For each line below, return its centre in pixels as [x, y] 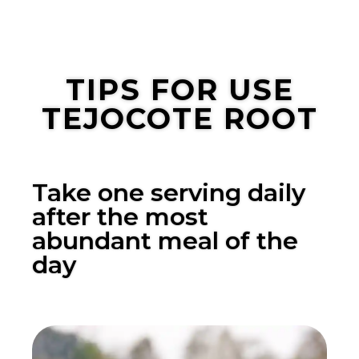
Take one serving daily [169, 192]
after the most [120, 216]
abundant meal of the [165, 240]
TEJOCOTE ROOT [179, 118]
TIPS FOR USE [179, 89]
